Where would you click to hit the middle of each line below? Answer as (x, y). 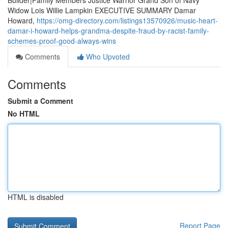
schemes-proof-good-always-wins (62, 41)
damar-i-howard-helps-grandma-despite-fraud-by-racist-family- (108, 31)
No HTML (24, 113)
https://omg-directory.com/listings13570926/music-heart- (127, 20)
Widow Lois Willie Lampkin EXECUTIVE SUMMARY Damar (102, 10)
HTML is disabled (36, 197)
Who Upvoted (107, 56)
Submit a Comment (40, 101)
